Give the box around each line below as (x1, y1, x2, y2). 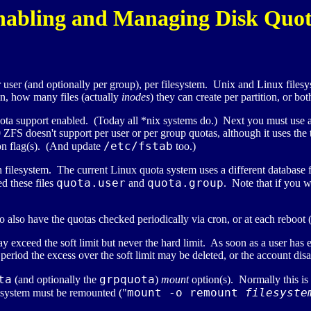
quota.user (56, 176, 126, 190)
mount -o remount (127, 286, 245, 300)
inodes (121, 91, 150, 103)
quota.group (147, 176, 224, 190)
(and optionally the (12, 274, 99, 286)
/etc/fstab (103, 140, 173, 153)
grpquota (99, 273, 155, 287)
